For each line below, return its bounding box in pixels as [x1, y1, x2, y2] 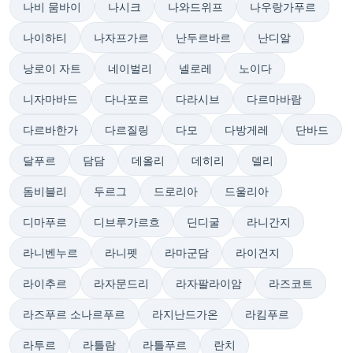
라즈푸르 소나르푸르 [23, 307, 125, 321]
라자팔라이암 [176, 276, 242, 291]
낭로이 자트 [23, 61, 81, 76]
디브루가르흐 [94, 214, 160, 229]
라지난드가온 [152, 307, 218, 321]
